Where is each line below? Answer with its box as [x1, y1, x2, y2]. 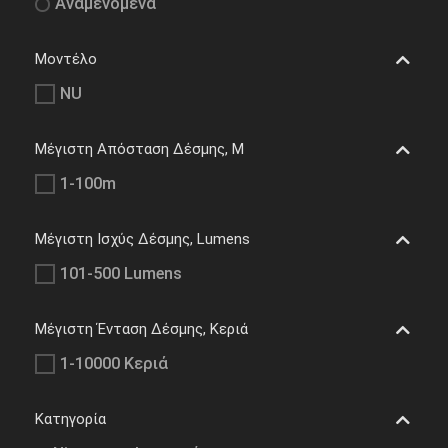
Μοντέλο [35, 50, 97, 69]
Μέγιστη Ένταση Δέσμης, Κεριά [35, 320, 248, 339]
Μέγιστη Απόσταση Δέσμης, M [35, 140, 244, 159]
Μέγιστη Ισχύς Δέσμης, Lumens [35, 230, 250, 249]
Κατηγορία [35, 410, 106, 429]
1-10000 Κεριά [60, 354, 168, 374]
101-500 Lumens [60, 264, 182, 284]
